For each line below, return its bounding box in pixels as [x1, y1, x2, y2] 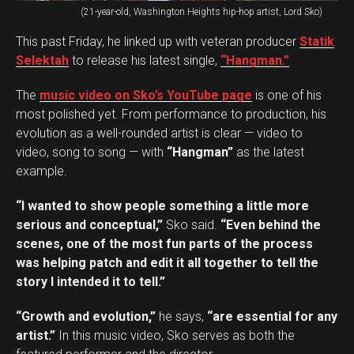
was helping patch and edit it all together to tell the [16, 255, 318, 271]
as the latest [233, 145, 304, 160]
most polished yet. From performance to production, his [16, 107, 326, 122]
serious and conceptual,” [16, 217, 163, 233]
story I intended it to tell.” [16, 274, 165, 290]
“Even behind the [220, 217, 321, 233]
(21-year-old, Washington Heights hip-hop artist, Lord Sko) [81, 6, 322, 18]
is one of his [252, 88, 322, 104]
